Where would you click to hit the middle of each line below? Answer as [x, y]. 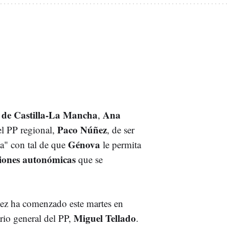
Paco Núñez [82, 129]
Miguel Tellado [105, 218]
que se [89, 159]
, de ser [121, 129]
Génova [85, 144]
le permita [122, 144]
